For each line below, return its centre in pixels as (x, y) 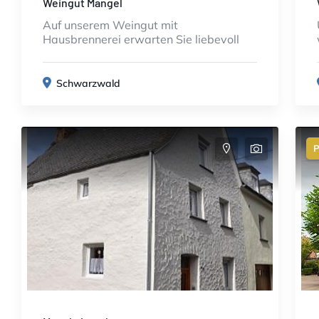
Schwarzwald (88, 83)
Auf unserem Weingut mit (110, 25)
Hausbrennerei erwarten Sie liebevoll (141, 39)
